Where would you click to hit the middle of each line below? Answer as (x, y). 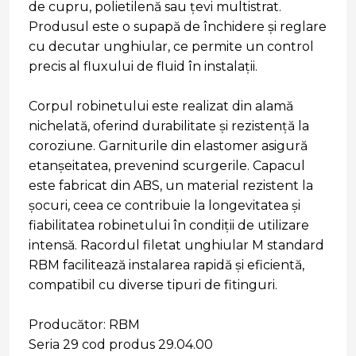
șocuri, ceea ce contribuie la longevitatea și (164, 206)
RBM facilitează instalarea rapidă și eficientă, (166, 265)
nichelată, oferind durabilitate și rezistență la (169, 126)
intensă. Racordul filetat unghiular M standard (176, 246)
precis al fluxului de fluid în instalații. (143, 67)
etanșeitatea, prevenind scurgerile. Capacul (167, 166)
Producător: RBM (84, 325)
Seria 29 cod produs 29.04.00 (121, 345)
